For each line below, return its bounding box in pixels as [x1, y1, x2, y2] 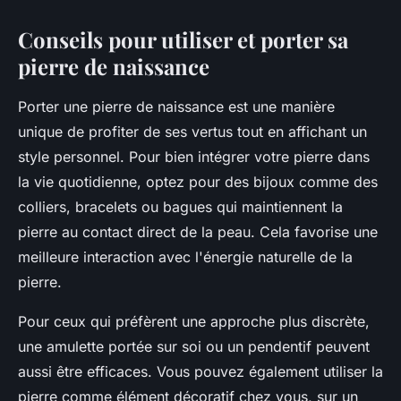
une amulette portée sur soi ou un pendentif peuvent [18, 337, 370, 356]
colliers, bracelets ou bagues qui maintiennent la [18, 198, 343, 217]
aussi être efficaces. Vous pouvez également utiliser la [18, 363, 383, 381]
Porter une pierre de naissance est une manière [18, 98, 335, 116]
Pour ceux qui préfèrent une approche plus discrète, [18, 312, 370, 331]
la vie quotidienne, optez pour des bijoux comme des [18, 173, 378, 192]
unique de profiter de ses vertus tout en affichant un [18, 123, 367, 141]
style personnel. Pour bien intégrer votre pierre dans [18, 148, 370, 166]
